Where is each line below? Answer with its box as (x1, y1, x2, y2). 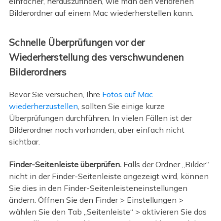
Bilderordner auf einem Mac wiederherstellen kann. (8, 8, 193, 18)
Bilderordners (8, 66, 67, 78)
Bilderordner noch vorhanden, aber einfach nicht (8, 124, 184, 135)
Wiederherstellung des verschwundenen (8, 51, 184, 63)
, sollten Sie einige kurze (77, 101, 165, 111)
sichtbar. (8, 136, 40, 147)
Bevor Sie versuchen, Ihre (8, 89, 102, 99)
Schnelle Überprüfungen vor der (8, 36, 145, 48)
